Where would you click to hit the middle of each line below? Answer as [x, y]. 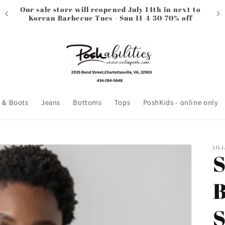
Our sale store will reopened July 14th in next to [110, 9]
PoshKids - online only [181, 102]
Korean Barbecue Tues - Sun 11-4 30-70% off [110, 18]
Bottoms [87, 102]
